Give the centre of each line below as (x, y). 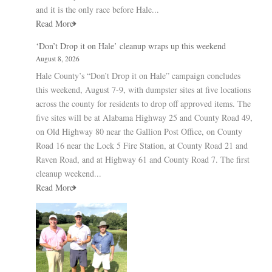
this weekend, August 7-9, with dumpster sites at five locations (143, 89)
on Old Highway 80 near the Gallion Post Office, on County (139, 131)
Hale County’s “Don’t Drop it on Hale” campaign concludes (138, 75)
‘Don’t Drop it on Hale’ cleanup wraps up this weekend (131, 46)
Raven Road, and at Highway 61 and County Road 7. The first (143, 159)
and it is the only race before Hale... (97, 9)
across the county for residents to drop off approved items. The (143, 103)
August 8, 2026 (58, 58)
